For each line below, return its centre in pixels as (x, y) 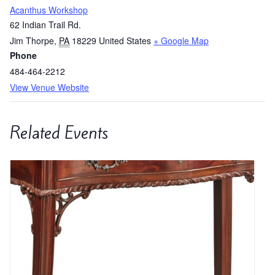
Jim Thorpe (32, 40)
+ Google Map (181, 40)
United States (125, 40)
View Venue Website (49, 87)
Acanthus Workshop (49, 10)
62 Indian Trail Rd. (45, 24)
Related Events (59, 133)
